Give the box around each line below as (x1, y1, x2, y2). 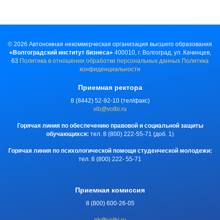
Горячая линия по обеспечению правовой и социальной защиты (17, 122, 203, 129)
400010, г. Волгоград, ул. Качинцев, (112, 49, 211, 56)
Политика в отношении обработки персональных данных (20, 57, 180, 64)
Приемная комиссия (75, 186, 145, 194)
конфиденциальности (80, 65, 140, 73)
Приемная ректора (78, 83, 142, 91)
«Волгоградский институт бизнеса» (9, 49, 113, 56)
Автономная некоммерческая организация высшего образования (27, 40, 212, 48)
